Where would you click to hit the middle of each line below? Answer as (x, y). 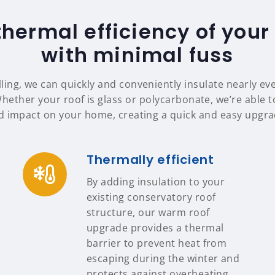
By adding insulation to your (156, 182)
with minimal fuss (137, 55)
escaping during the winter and (163, 258)
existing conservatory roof (151, 197)
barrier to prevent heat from (157, 243)
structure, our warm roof (148, 212)
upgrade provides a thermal (155, 228)
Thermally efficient (150, 160)
